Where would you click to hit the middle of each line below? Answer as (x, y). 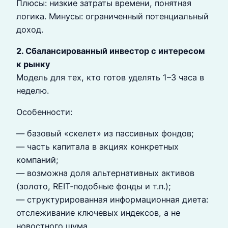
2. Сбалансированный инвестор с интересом (111, 51)
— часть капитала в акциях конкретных (97, 147)
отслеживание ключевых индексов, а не (98, 213)
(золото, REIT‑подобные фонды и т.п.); (94, 187)
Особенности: (44, 112)
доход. (30, 29)
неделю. (33, 90)
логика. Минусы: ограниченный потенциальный (112, 16)
